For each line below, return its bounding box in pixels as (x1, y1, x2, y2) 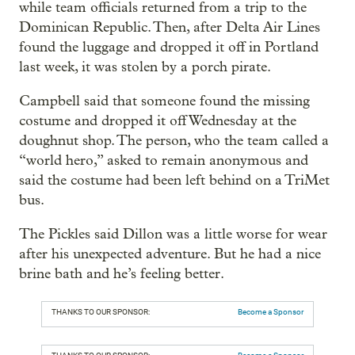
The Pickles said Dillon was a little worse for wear (19, 226, 327, 243)
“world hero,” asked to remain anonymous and (19, 152, 308, 170)
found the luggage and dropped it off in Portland (19, 39, 319, 56)
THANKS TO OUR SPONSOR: (52, 307, 150, 317)
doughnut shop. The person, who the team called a (19, 132, 329, 150)
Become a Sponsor (238, 307, 303, 317)
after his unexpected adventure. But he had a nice (19, 246, 321, 263)
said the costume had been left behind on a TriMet (19, 172, 330, 189)
